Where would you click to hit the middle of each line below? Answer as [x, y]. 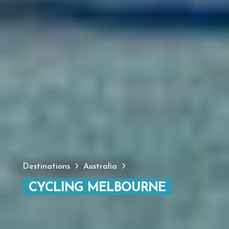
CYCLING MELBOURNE [97, 188]
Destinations [46, 167]
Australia [100, 167]
